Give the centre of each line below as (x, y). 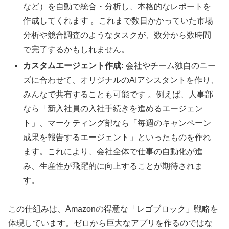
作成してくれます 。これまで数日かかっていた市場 (118, 21)
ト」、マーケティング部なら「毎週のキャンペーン (117, 123)
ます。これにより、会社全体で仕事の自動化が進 (113, 151)
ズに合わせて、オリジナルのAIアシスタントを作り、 (121, 80)
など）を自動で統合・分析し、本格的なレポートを (117, 7)
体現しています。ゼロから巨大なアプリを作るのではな (110, 223)
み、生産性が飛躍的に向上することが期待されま (113, 166)
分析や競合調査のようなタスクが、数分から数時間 (117, 35)
